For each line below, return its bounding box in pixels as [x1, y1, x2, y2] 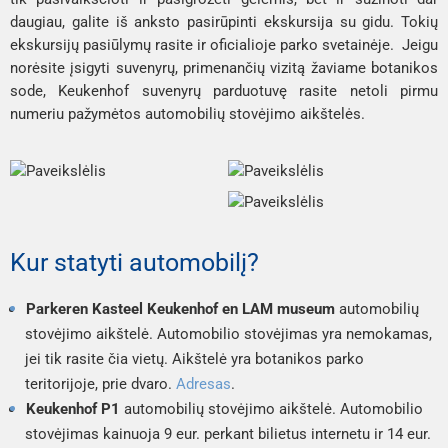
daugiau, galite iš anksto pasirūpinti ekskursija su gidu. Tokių [10, 12, 438, 31]
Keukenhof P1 [26, 399, 120, 418]
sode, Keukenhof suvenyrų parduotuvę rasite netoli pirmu [10, 81, 438, 100]
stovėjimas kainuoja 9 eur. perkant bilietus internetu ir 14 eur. [25, 424, 431, 443]
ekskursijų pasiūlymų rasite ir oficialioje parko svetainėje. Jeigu [10, 35, 438, 54]
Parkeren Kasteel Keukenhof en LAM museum [26, 299, 335, 318]
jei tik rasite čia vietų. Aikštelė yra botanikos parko [25, 349, 364, 368]
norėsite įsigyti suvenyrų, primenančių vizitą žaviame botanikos [10, 58, 438, 77]
